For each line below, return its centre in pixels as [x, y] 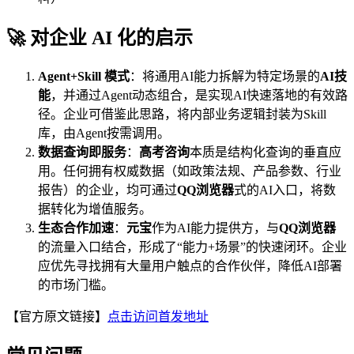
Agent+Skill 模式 [84, 77]
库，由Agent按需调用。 [104, 134]
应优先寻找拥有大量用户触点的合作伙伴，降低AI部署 [190, 266]
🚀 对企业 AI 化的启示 [100, 38]
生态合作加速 [76, 228]
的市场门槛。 [76, 285]
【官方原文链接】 [57, 317]
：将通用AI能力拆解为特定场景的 [225, 77]
